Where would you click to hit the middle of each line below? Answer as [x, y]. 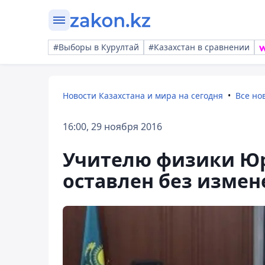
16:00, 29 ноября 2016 [112, 127]
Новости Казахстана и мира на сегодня [143, 96]
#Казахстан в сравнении [199, 47]
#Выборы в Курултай [96, 47]
